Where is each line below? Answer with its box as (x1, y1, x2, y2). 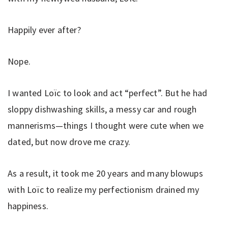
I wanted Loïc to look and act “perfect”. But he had (8, 87, 208, 99)
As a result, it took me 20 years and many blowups (8, 167, 203, 179)
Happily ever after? (8, 23, 81, 36)
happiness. (8, 199, 48, 212)
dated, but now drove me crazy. (8, 135, 130, 148)
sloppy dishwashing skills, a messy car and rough (8, 103, 197, 115)
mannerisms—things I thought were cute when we (8, 119, 204, 131)
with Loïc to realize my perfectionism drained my (8, 183, 199, 195)
